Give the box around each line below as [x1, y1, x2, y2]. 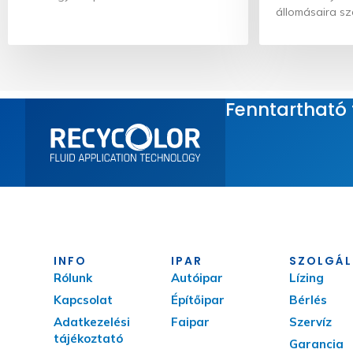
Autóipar [171, 270, 224, 286]
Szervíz [288, 314, 332, 330]
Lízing [288, 270, 324, 286]
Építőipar [171, 292, 225, 308]
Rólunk [54, 270, 92, 286]
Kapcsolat [54, 292, 113, 308]
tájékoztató [54, 331, 123, 347]
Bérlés [288, 292, 327, 308]
